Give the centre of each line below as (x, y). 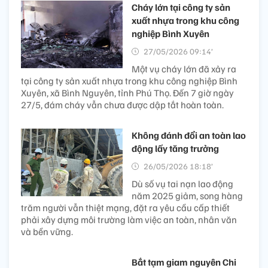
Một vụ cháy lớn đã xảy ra (184, 68)
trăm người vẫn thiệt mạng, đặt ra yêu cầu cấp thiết (125, 207)
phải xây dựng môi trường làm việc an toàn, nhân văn (129, 219)
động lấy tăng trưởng (175, 148)
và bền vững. (47, 231)
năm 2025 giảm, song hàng (187, 195)
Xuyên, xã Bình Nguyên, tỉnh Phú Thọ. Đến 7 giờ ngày (127, 92)
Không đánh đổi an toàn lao (189, 135)
